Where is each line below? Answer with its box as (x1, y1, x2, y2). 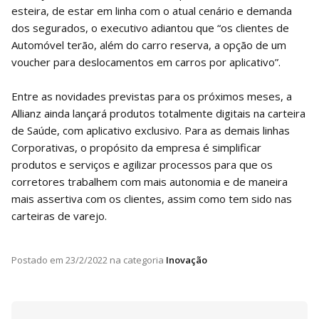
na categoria (108, 253, 164, 266)
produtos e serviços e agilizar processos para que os (11, 157, 273, 172)
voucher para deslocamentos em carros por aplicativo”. (11, 54, 281, 69)
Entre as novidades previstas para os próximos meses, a (11, 88, 292, 103)
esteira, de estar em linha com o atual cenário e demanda (11, 3, 292, 18)
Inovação (166, 253, 207, 266)
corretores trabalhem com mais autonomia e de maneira (11, 174, 288, 189)
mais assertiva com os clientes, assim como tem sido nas (11, 191, 292, 206)
